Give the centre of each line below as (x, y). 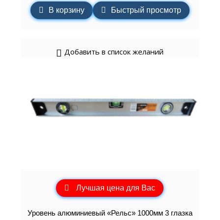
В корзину (66, 10)
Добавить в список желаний (114, 52)
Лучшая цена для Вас (116, 188)
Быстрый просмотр (146, 10)
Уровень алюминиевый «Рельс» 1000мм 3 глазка (110, 213)
